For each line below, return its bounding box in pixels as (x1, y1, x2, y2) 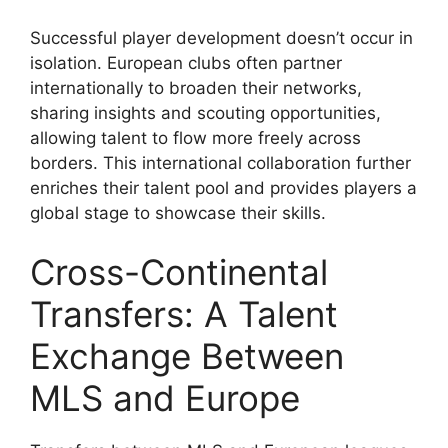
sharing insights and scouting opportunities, (30, 102, 381, 123)
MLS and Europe (30, 377, 300, 420)
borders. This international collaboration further (30, 152, 411, 173)
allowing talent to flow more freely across (30, 127, 361, 148)
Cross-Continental (30, 251, 328, 294)
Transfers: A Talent (30, 293, 338, 336)
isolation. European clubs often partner (30, 52, 342, 73)
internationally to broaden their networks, (30, 77, 362, 98)
